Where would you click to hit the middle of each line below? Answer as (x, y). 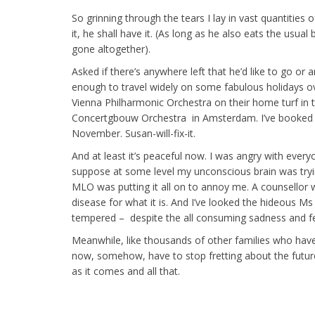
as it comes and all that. (126, 271)
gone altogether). (111, 49)
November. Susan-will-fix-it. (134, 133)
